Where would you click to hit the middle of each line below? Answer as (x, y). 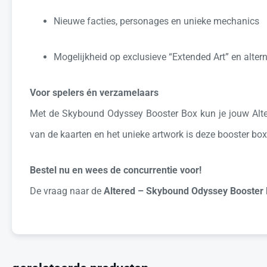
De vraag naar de (67, 191)
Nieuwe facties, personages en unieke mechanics (156, 21)
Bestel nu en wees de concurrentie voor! (116, 170)
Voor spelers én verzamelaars (94, 92)
